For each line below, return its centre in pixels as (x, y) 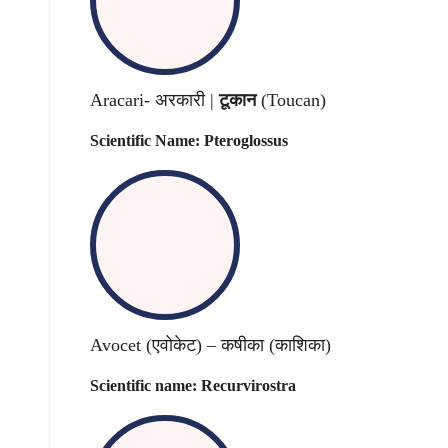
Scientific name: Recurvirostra (193, 385)
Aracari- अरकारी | (154, 100)
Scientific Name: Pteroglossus (189, 140)
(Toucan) (291, 100)
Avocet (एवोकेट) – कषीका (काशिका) (210, 345)
